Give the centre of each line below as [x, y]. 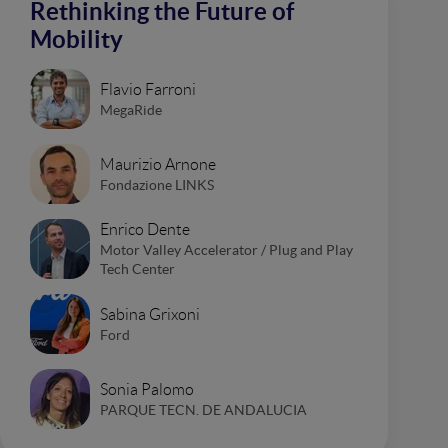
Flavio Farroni [148, 89]
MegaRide [131, 109]
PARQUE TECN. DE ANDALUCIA [203, 409]
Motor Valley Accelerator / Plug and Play [226, 250]
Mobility [76, 39]
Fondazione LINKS [157, 184]
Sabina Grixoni [150, 314]
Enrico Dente [145, 229]
